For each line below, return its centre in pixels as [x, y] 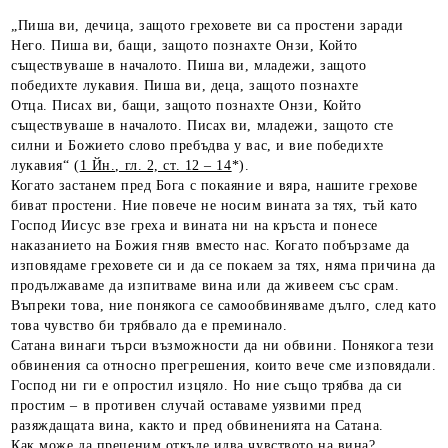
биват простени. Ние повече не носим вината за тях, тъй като [215, 205]
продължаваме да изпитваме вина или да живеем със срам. [205, 285]
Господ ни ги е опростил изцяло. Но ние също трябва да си [207, 385]
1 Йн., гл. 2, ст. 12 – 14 [155, 165]
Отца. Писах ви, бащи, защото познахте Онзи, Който [186, 105]
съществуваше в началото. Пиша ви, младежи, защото [189, 65]
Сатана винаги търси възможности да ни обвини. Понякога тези [223, 345]
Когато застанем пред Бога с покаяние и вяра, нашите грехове [215, 185]
